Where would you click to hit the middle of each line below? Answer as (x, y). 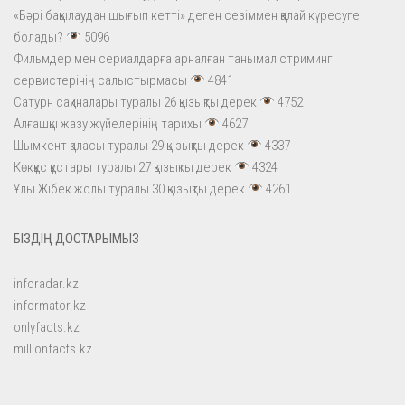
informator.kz (50, 305)
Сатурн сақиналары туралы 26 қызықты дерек (135, 102)
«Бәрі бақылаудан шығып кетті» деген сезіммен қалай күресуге (187, 15)
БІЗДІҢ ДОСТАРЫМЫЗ (76, 238)
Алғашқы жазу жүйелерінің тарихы (108, 123)
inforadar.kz (46, 283)
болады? (38, 37)
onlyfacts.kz (47, 327)
